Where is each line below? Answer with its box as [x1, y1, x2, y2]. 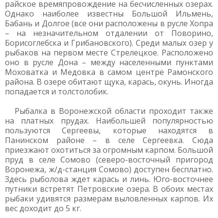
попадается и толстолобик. [5, 86, 109, 97]
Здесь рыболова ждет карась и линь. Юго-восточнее [5, 174, 213, 184]
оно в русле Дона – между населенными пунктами [5, 57, 213, 68]
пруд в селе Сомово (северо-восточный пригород [5, 154, 213, 165]
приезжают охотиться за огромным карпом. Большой [5, 145, 213, 155]
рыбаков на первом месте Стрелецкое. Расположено [5, 47, 213, 58]
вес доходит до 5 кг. [5, 203, 81, 214]
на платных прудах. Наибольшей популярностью [5, 115, 213, 126]
